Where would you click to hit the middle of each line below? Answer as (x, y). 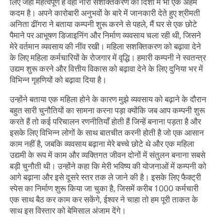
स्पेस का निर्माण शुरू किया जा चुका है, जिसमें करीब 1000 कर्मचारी (104, 188)
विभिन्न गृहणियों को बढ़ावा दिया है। (58, 80)
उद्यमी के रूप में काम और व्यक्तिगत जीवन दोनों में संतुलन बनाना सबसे (108, 155)
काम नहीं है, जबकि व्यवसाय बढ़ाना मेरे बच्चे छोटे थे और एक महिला (102, 144)
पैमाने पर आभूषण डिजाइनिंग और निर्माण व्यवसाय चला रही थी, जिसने (105, 35)
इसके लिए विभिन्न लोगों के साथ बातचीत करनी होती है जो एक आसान (107, 133)
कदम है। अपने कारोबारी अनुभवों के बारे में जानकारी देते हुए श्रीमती (105, 13)
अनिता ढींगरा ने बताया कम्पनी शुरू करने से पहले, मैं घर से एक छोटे (103, 24)
